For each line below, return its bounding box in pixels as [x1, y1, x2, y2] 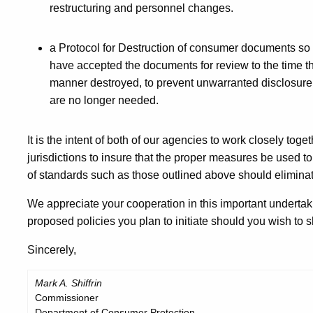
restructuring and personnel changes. [50, 2, 233, 15]
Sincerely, [27, 244, 76, 256]
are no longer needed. [50, 94, 159, 107]
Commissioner [35, 292, 99, 304]
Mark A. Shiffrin [35, 277, 102, 289]
